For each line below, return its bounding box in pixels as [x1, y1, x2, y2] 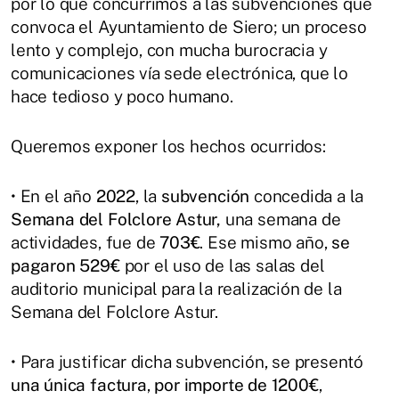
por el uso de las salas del [124, 255, 325, 275]
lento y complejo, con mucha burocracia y [11, 39, 328, 60]
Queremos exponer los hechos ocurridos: [11, 135, 326, 156]
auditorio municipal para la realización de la [11, 278, 342, 298]
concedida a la [253, 185, 364, 206]
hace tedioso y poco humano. [11, 85, 233, 106]
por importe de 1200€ [154, 374, 319, 395]
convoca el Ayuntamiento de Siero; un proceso [11, 16, 367, 37]
